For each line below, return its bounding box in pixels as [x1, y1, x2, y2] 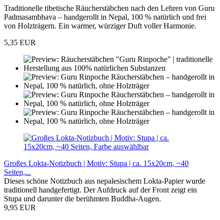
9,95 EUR [4, 203, 36, 212]
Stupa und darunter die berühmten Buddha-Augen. [4, 194, 161, 203]
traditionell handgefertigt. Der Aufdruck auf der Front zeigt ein [4, 186, 197, 194]
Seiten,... [4, 168, 31, 177]
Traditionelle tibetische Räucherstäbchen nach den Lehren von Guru [4, 4, 215, 13]
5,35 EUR [4, 38, 36, 47]
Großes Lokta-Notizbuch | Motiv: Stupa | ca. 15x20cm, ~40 [4, 159, 189, 168]
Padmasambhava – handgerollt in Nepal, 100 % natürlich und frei [4, 13, 206, 22]
